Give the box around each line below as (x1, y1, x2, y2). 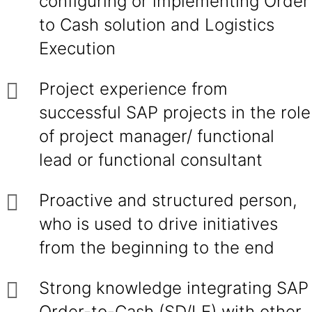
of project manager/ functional (39, 126, 274, 146)
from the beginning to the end (39, 237, 274, 258)
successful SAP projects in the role (39, 102, 311, 123)
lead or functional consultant (39, 150, 267, 170)
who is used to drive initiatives (39, 214, 278, 234)
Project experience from (39, 79, 228, 99)
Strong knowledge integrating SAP (39, 278, 309, 298)
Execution (39, 38, 116, 58)
